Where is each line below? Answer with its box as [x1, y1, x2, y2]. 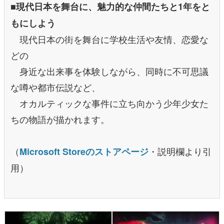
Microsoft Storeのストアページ [19, 145, 148, 158]
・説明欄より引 [148, 144, 211, 158]
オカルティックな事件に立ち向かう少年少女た [10, 96, 208, 110]
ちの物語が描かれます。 [10, 112, 109, 126]
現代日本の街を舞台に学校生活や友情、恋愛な [10, 32, 208, 46]
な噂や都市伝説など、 [10, 80, 100, 94]
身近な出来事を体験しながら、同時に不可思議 [10, 64, 208, 78]
